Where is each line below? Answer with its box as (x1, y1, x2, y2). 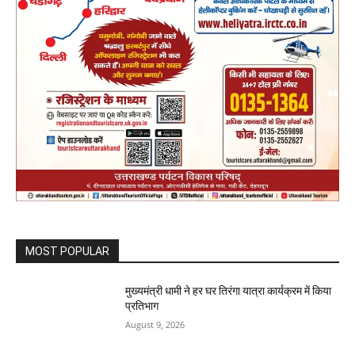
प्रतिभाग (125, 300, 159, 313)
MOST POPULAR (25, 245, 109, 258)
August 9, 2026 (125, 319, 185, 331)
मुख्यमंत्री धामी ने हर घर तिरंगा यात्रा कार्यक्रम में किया (125, 284, 332, 298)
